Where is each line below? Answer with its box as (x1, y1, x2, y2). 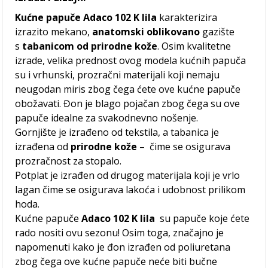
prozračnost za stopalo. (15, 154, 122, 168)
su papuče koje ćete (155, 212, 250, 226)
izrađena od (15, 140, 71, 154)
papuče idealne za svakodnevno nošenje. (15, 111, 199, 125)
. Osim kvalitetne (157, 39, 232, 53)
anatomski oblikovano (92, 25, 200, 39)
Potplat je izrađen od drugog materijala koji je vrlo (15, 169, 240, 182)
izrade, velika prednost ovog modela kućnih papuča (15, 54, 246, 68)
